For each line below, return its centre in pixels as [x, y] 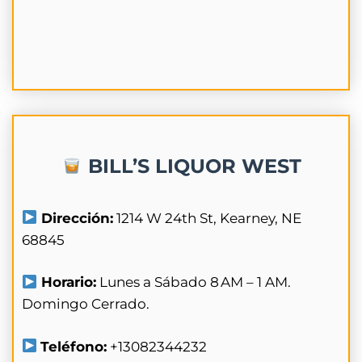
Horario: [67, 282]
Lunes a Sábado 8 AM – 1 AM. [194, 282]
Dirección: [76, 218]
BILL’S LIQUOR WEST [192, 166]
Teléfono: [74, 346]
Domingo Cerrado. [86, 304]
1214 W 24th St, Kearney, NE [208, 218]
